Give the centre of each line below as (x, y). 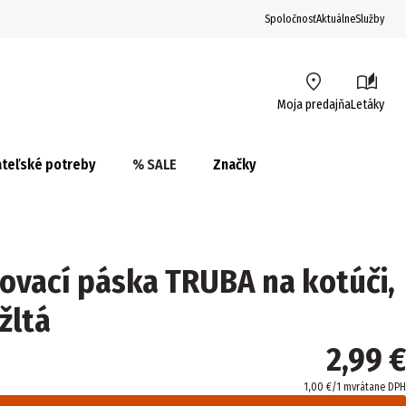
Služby (370, 19)
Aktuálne (336, 19)
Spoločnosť (290, 19)
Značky (235, 164)
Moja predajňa (314, 105)
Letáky (367, 105)
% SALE (155, 164)
